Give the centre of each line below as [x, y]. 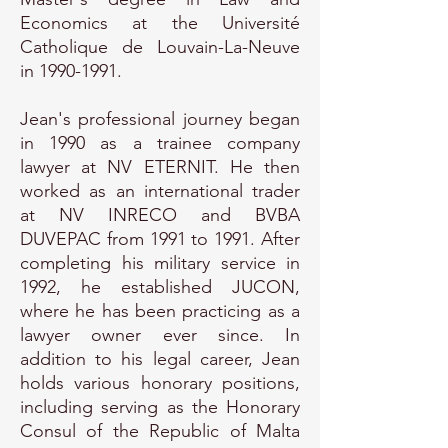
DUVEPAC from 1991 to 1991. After [160, 239]
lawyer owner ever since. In [160, 335]
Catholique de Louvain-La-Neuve [160, 47]
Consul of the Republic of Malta [160, 431]
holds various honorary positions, [160, 383]
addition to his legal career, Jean [160, 359]
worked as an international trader [160, 191]
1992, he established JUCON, [160, 287]
